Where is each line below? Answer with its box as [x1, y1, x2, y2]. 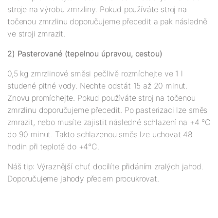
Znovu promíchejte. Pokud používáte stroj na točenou [7, 93, 196, 103]
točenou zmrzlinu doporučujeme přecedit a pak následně [7, 17, 207, 27]
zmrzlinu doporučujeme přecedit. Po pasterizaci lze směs [7, 105, 208, 115]
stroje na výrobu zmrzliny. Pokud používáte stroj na [7, 4, 187, 15]
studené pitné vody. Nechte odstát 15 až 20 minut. [7, 81, 188, 91]
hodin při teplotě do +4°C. [7, 142, 99, 152]
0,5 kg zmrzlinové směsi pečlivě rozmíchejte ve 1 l [7, 69, 183, 79]
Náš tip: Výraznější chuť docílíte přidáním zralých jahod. [7, 162, 203, 172]
